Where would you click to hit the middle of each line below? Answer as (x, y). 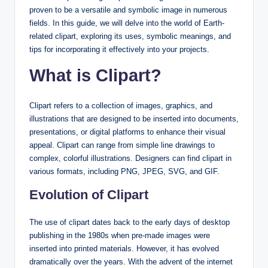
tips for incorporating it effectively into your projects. (119, 49)
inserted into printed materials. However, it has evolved (124, 248)
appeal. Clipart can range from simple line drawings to (122, 145)
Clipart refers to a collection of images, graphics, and (121, 105)
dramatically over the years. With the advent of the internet (131, 261)
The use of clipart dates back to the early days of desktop (130, 222)
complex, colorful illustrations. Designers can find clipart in (130, 158)
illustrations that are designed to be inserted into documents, (134, 118)
